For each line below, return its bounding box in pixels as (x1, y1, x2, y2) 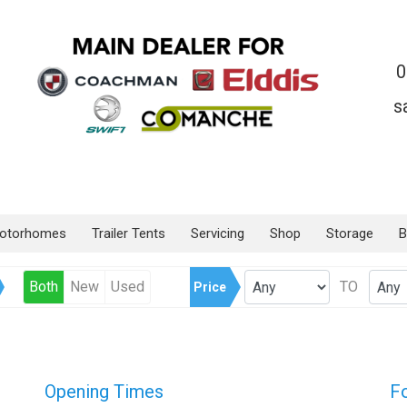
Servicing (191, 225, 244, 242)
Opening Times (44, 381, 164, 402)
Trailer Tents (92, 225, 165, 242)
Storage (326, 225, 373, 242)
